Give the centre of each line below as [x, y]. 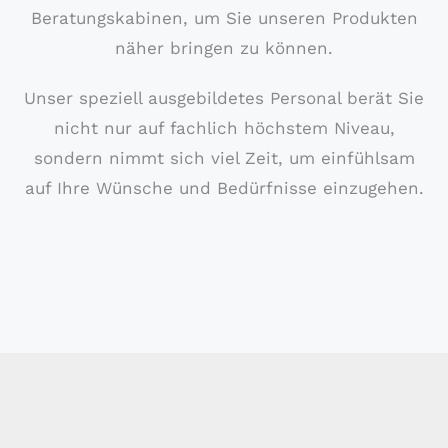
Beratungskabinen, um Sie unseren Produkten [224, 18]
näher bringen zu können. [224, 48]
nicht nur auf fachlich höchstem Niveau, [224, 128]
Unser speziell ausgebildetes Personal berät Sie [224, 98]
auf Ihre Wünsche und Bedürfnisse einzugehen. [224, 188]
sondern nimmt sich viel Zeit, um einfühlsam [224, 158]
